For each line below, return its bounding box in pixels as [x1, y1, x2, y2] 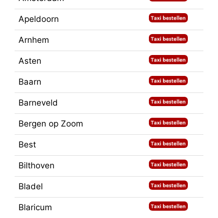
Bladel [18, 181, 43, 191]
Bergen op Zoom [18, 118, 83, 128]
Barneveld [18, 97, 58, 108]
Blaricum [18, 202, 52, 212]
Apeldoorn [18, 14, 59, 24]
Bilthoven [18, 160, 54, 170]
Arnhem [18, 35, 49, 45]
